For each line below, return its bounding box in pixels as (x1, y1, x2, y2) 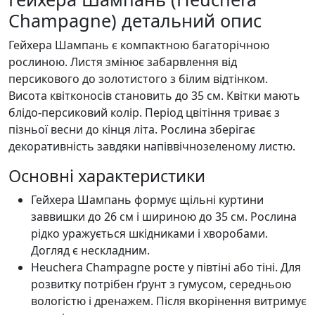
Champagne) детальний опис (8, 8, 262, 32)
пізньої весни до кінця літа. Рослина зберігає (8, 121, 255, 137)
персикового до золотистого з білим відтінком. (8, 70, 268, 86)
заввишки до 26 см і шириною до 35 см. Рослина (31, 208, 297, 224)
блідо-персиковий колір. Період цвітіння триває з (8, 104, 280, 120)
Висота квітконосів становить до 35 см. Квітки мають (8, 87, 300, 103)
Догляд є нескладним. (31, 242, 150, 258)
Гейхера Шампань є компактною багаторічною (8, 37, 269, 53)
